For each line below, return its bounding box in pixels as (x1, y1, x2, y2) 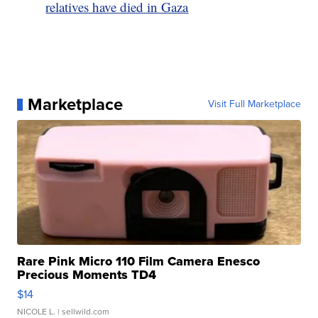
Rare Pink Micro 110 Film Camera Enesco (17, 252, 261, 271)
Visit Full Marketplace (207, 97, 301, 112)
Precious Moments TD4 (17, 265, 157, 285)
